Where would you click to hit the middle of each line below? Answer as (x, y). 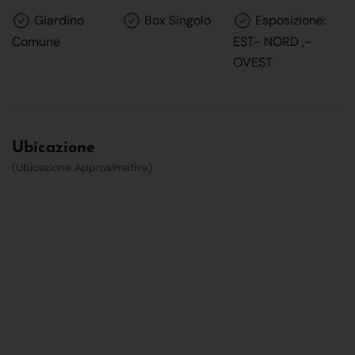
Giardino (57, 20)
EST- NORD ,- (272, 41)
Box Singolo (176, 20)
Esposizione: (288, 20)
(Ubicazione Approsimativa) (82, 167)
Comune (36, 41)
